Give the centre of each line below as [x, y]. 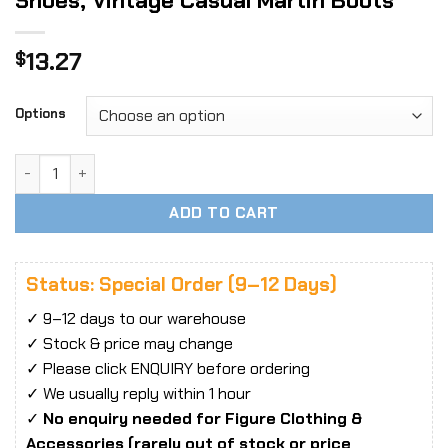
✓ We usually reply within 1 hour [138, 394]
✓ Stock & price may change [129, 344]
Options [40, 113]
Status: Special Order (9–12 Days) [181, 284]
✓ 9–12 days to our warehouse [136, 319]
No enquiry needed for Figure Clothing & [202, 419]
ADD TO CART [224, 212]
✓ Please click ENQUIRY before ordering [168, 369]
